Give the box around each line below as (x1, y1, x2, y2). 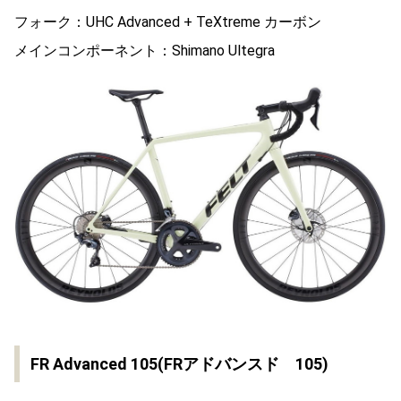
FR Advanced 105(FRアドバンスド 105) (30, 354, 328, 373)
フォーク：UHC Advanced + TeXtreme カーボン (14, 13, 321, 30)
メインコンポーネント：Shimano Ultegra (14, 41, 275, 59)
